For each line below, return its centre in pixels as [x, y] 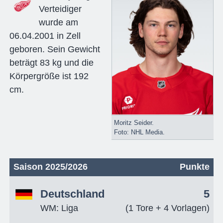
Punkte [195, 167]
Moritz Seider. [134, 122]
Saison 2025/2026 [50, 167]
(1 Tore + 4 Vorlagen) [168, 208]
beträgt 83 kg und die [51, 62]
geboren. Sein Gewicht [55, 49]
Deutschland [72, 194]
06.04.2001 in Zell [45, 36]
